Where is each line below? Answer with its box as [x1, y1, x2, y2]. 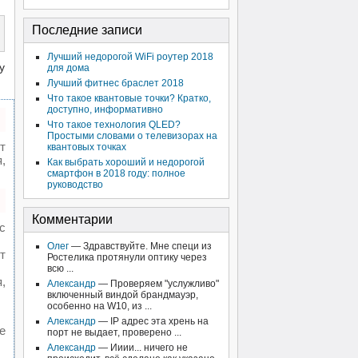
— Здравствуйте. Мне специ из [69, 241, 212, 252]
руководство [47, 179, 103, 190]
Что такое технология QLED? [47, 119, 181, 130]
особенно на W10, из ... [47, 300, 152, 312]
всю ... [47, 263, 74, 274]
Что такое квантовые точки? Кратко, [47, 93, 211, 104]
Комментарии [32, 213, 113, 226]
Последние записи [32, 23, 142, 37]
